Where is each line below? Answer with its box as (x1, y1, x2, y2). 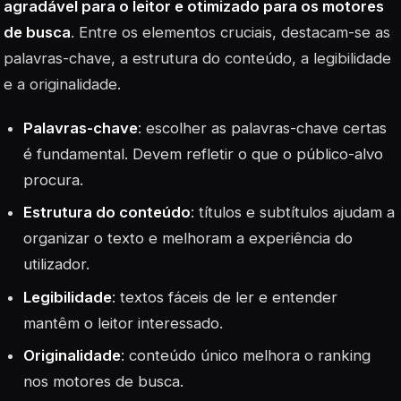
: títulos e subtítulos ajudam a (191, 203, 396, 222)
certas (338, 119, 388, 138)
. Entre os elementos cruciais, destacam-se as (71, 22, 390, 41)
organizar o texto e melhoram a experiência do (23, 229, 354, 248)
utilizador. (23, 255, 90, 274)
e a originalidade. (4, 74, 121, 93)
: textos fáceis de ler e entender (112, 287, 338, 306)
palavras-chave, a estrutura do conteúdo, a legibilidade (4, 48, 391, 67)
